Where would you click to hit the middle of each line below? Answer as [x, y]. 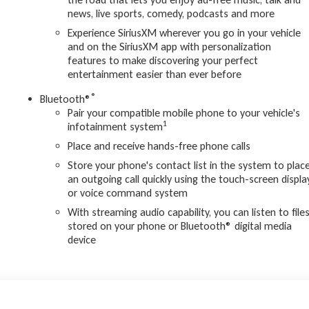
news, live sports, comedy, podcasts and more [171, 14]
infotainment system [116, 127]
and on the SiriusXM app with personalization [170, 47]
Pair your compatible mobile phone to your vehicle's [184, 113]
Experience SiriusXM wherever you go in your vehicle [185, 33]
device [82, 240]
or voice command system [128, 193]
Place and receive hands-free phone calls [159, 146]
